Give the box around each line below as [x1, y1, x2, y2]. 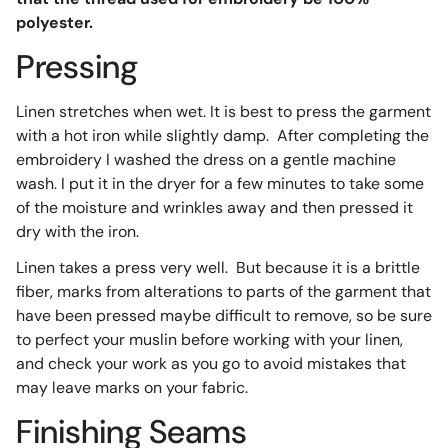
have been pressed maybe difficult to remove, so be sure [15, 305, 432, 327]
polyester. [15, 12, 93, 34]
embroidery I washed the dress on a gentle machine [15, 148, 396, 170]
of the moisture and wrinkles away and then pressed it [15, 196, 413, 218]
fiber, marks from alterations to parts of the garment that [15, 281, 431, 303]
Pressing [15, 45, 138, 88]
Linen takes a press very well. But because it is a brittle [15, 257, 420, 279]
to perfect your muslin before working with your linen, [15, 329, 403, 351]
